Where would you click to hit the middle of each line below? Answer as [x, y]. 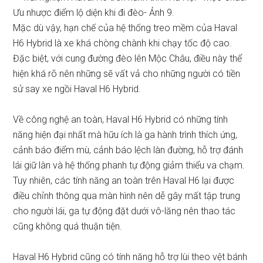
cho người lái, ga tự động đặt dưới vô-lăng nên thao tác [124, 211]
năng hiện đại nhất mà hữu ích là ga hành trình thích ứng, [125, 135]
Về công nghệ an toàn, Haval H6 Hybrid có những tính [121, 119]
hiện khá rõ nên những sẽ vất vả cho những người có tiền [127, 74]
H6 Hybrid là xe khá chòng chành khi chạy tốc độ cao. [123, 43]
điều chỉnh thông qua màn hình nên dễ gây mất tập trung [127, 196]
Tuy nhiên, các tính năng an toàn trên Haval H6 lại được [124, 181]
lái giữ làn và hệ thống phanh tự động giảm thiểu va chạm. [129, 165]
